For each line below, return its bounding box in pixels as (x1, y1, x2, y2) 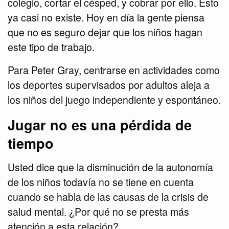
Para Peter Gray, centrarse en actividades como (8, 63, 220, 78)
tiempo (8, 133, 54, 153)
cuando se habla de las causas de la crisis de (8, 190, 209, 204)
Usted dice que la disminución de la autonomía (8, 160, 213, 175)
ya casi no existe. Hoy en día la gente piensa (8, 10, 204, 25)
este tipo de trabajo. (8, 40, 95, 55)
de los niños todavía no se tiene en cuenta (8, 175, 194, 190)
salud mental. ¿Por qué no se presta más (8, 204, 189, 219)
